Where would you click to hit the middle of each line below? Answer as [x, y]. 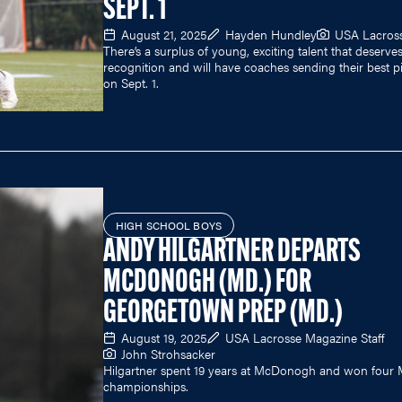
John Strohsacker [168, 354]
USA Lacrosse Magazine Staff [305, 338]
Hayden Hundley [271, 34]
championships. [146, 386]
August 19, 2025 [164, 338]
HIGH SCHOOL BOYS [169, 226]
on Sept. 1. [131, 82]
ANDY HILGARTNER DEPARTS [232, 253]
